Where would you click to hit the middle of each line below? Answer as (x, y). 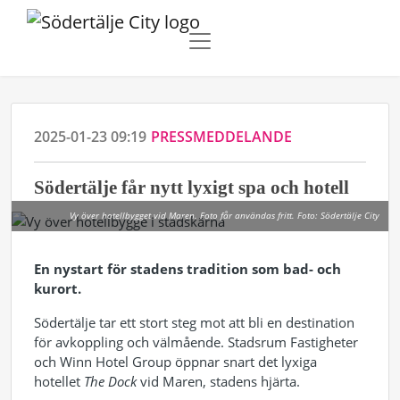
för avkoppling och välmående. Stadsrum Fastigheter (196, 342)
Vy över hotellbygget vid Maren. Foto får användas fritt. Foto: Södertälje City (225, 216)
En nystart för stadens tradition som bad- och (187, 269)
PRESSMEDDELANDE (221, 137)
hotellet (59, 381)
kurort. (58, 288)
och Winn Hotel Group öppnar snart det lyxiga (175, 362)
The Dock (110, 381)
